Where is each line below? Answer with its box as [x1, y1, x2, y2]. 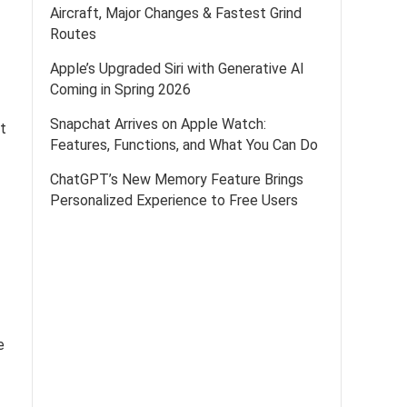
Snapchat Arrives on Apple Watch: [50, 115, 266, 133]
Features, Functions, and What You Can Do [50, 136, 318, 154]
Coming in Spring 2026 [50, 81, 191, 98]
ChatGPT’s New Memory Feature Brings [50, 171, 303, 188]
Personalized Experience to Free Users [50, 192, 298, 209]
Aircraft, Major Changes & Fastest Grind [50, 5, 302, 22]
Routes [50, 25, 96, 43]
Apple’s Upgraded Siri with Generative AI [50, 60, 304, 77]
